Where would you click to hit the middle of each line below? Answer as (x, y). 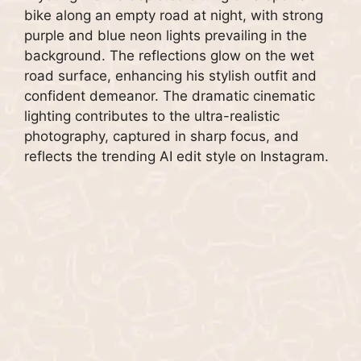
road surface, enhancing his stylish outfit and (170, 76)
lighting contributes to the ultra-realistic (152, 116)
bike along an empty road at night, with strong (174, 16)
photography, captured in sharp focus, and (162, 137)
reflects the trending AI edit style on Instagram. (176, 157)
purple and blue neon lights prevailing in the (166, 36)
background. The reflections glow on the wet (169, 56)
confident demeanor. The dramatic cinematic (170, 96)
